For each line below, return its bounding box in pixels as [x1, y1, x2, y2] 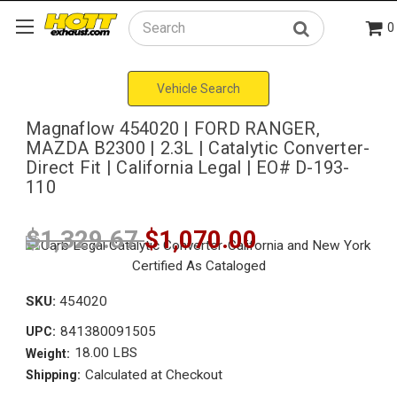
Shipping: [26, 368, 81, 383]
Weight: [26, 346, 70, 361]
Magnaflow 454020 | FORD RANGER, [26, 117, 320, 139]
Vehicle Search [157, 81, 240, 96]
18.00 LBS [74, 345, 137, 362]
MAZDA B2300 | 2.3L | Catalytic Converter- [26, 136, 370, 159]
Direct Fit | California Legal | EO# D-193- [26, 156, 350, 178]
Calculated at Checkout [84, 366, 222, 383]
